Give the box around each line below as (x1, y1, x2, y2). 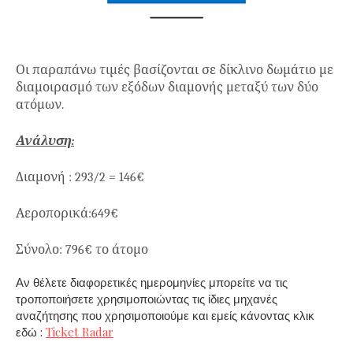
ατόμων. (16, 97, 67, 112)
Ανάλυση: (16, 133, 74, 148)
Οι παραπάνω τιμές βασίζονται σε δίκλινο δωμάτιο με (16, 62, 333, 77)
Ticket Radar (46, 323, 113, 340)
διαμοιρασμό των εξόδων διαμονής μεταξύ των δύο (16, 80, 318, 95)
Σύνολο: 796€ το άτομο (16, 242, 151, 257)
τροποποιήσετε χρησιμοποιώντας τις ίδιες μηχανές (16, 290, 277, 307)
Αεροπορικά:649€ (16, 206, 121, 221)
